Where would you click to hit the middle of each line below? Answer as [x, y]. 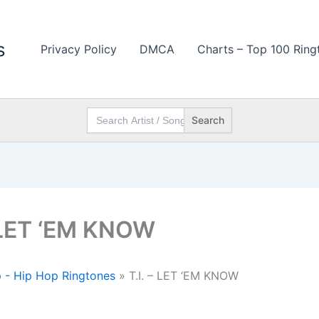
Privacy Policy [79, 49]
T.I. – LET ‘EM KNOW [182, 276]
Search [103, 111]
